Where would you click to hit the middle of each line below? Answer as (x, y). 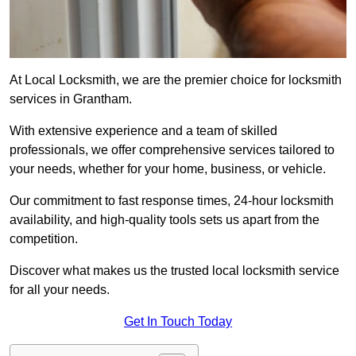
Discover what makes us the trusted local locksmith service (174, 271)
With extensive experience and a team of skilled (143, 131)
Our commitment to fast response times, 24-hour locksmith (172, 201)
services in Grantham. (71, 99)
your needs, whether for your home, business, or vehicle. (168, 169)
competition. (44, 239)
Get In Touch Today (178, 322)
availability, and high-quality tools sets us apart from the (164, 220)
